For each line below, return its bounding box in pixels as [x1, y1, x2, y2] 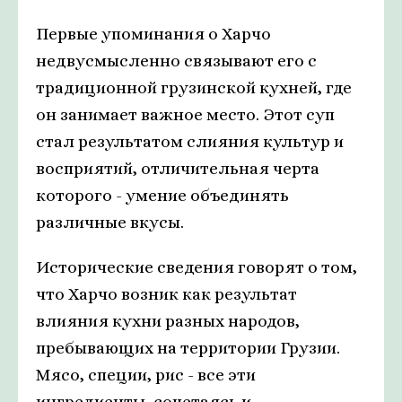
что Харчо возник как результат [36, 284, 297, 304]
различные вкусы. [36, 213, 184, 232]
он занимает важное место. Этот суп [36, 105, 335, 125]
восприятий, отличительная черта [36, 159, 319, 179]
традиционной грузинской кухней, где [36, 78, 352, 98]
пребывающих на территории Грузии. [36, 338, 340, 358]
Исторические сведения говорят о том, [36, 258, 357, 277]
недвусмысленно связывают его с [36, 51, 317, 71]
